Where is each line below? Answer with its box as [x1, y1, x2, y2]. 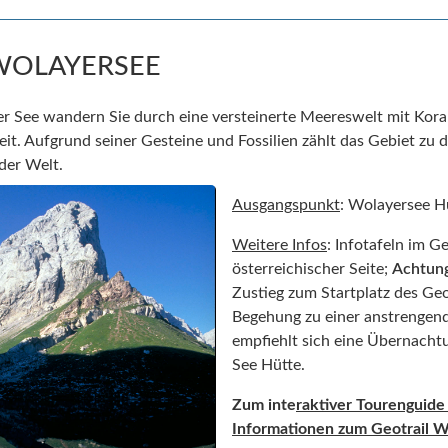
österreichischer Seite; [232, 261, 392, 278]
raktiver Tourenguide [296, 397, 445, 414]
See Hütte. [232, 357, 305, 374]
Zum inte [232, 397, 296, 414]
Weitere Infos [232, 237, 327, 254]
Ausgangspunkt [232, 197, 340, 214]
